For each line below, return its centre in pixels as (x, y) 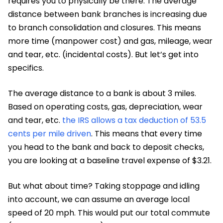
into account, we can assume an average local (99, 199)
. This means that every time (147, 133)
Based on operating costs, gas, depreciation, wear (105, 107)
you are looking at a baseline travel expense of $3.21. (110, 160)
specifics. (26, 68)
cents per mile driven (50, 133)
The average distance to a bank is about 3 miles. (102, 93)
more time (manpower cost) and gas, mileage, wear (110, 41)
